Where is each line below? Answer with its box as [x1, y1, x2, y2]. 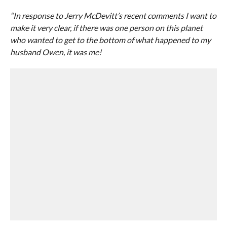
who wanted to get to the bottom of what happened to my [10, 35, 211, 45]
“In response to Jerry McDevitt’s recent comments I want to [10, 11, 216, 20]
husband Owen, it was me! [10, 47, 101, 57]
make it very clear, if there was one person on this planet [10, 23, 203, 32]
